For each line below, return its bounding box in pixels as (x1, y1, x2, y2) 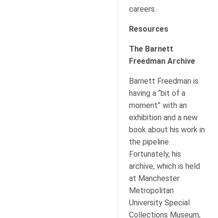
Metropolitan (129, 185, 174, 195)
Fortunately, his (129, 149, 181, 159)
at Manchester (129, 173, 180, 183)
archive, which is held (129, 161, 200, 171)
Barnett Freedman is (129, 76, 199, 86)
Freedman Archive (129, 56, 195, 66)
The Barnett (129, 44, 173, 54)
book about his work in (129, 125, 205, 134)
